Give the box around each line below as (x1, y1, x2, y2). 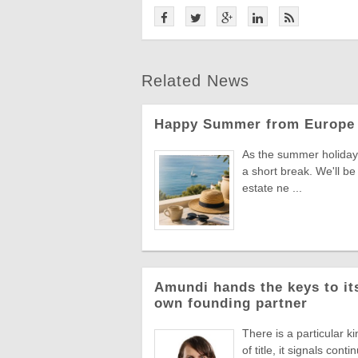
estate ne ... (242, 181, 302, 194)
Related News (141, 71, 249, 89)
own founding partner (154, 295, 308, 311)
